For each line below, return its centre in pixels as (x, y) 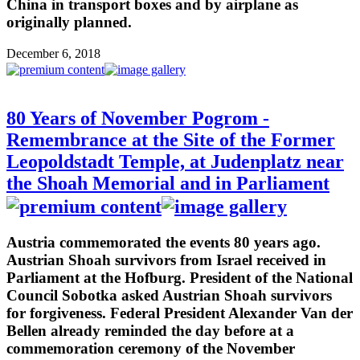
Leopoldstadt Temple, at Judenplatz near (175, 161)
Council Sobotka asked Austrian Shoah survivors (169, 295)
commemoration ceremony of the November (151, 348)
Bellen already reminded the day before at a (150, 330)
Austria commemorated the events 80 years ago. (164, 242)
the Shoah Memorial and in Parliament (168, 183)
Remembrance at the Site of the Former (171, 139)
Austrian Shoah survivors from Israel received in (166, 260)
